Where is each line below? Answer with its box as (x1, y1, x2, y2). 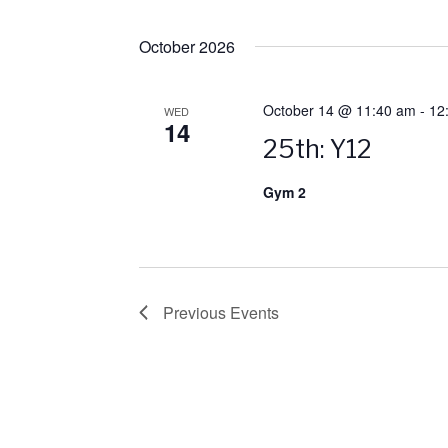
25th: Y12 (262, 134, 372, 164)
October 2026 (139, 35, 235, 58)
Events (230, 301, 279, 324)
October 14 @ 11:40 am (262, 100, 416, 120)
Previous (163, 301, 230, 324)
